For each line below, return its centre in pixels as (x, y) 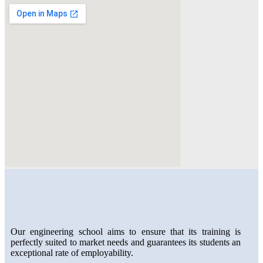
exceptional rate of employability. (72, 252)
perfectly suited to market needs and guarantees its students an (126, 242)
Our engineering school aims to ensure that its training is (126, 231)
